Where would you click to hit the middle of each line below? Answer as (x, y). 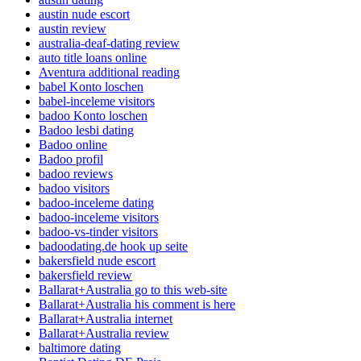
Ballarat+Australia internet (106, 319)
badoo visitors (74, 189)
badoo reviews (76, 174)
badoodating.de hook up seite (113, 247)
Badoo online (73, 145)
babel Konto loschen (91, 87)
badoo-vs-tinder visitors (98, 232)
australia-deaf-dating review (109, 44)
